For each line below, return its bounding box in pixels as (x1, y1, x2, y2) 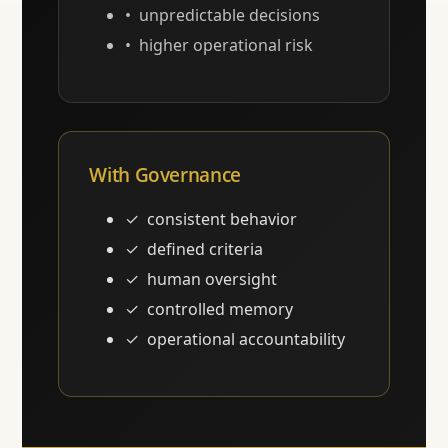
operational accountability (147, 328, 346, 351)
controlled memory (147, 298, 294, 321)
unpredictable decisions (139, 4, 321, 27)
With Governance (89, 162, 241, 188)
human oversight (147, 268, 278, 291)
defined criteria (147, 238, 264, 261)
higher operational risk (139, 34, 314, 57)
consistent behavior (147, 208, 298, 231)
